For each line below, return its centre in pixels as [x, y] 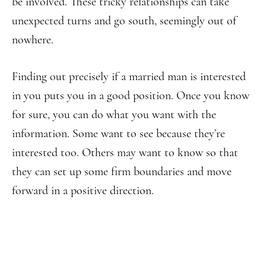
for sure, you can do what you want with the [114, 115]
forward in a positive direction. [83, 191]
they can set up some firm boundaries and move [122, 172]
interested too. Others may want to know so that [125, 153]
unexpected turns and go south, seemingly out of [124, 21]
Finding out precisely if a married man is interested [129, 77]
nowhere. [33, 40]
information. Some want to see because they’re [118, 134]
